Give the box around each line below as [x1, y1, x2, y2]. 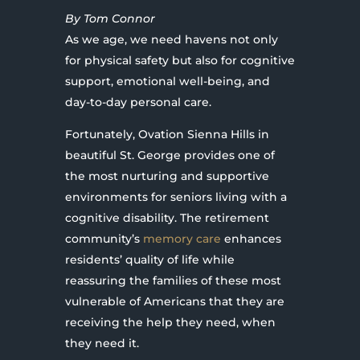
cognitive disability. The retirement [64, 210, 269, 225]
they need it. [64, 335, 139, 350]
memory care [142, 231, 221, 246]
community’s [64, 231, 143, 246]
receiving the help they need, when [64, 314, 276, 329]
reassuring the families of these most [64, 272, 281, 288]
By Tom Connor [64, 10, 155, 26]
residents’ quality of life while [64, 252, 235, 267]
